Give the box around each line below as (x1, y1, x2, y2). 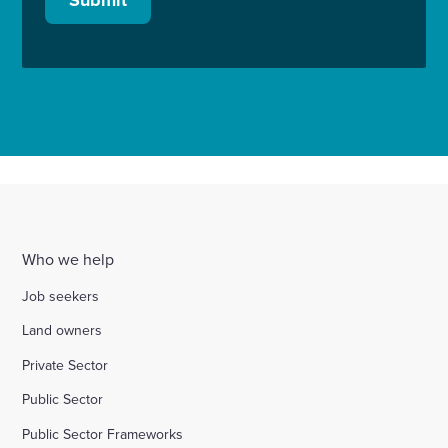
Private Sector (22, 354, 109, 375)
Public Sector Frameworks (22, 423, 184, 444)
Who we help (22, 247, 115, 270)
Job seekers (22, 285, 100, 306)
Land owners (22, 320, 103, 341)
